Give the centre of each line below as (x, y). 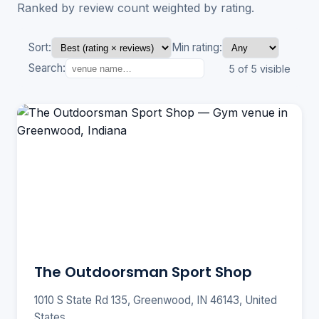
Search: (47, 68)
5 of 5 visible (260, 68)
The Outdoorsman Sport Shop (143, 272)
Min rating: (197, 48)
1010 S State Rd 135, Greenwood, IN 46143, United (156, 300)
